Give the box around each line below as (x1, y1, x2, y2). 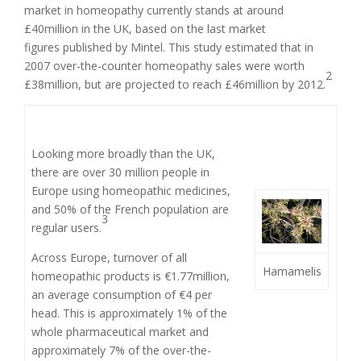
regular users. (31, 220, 102, 236)
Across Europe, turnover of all (31, 250, 188, 266)
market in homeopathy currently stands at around (24, 2, 284, 19)
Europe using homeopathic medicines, (31, 183, 231, 199)
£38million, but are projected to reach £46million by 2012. (24, 77, 326, 93)
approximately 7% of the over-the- (31, 342, 212, 359)
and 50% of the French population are (31, 201, 230, 218)
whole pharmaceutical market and (31, 324, 210, 340)
